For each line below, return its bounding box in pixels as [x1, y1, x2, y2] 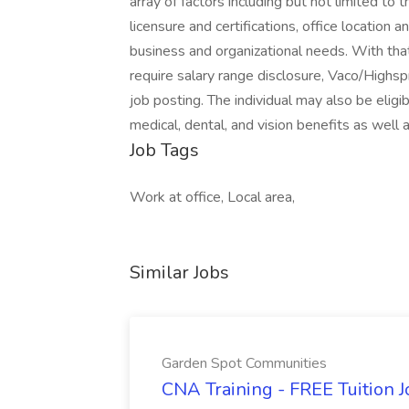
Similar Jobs [130, 260, 229, 285]
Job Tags [130, 138, 199, 163]
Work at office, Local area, [130, 187, 295, 207]
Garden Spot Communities [162, 353, 327, 373]
